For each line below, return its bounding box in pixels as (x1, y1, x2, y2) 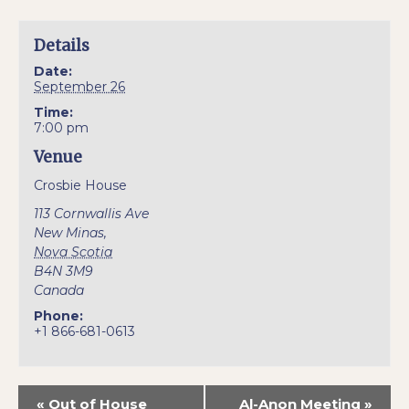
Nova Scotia (34, 244, 113, 261)
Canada (34, 282, 85, 299)
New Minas (34, 225, 105, 242)
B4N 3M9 (34, 263, 94, 280)
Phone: (34, 308, 84, 325)
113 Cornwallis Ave (34, 205, 150, 223)
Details (34, 36, 90, 57)
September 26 (34, 79, 126, 96)
